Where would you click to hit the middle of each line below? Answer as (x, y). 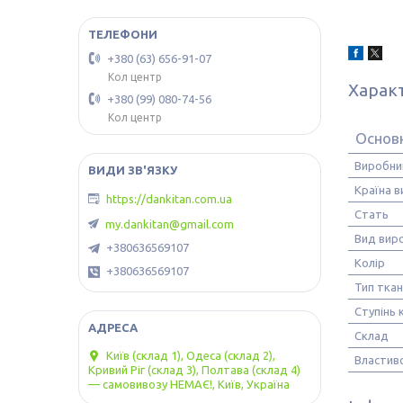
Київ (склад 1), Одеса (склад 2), (191, 355)
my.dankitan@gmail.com (170, 224)
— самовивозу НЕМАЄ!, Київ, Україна (189, 385)
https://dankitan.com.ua (169, 199)
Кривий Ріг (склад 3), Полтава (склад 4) (194, 370)
